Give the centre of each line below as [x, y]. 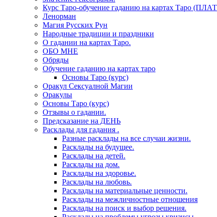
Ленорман [59, 16]
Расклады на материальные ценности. [125, 191]
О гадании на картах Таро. [87, 43]
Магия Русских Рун [75, 25]
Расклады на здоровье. [99, 173]
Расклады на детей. [94, 156]
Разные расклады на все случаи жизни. [126, 139]
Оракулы [57, 95]
